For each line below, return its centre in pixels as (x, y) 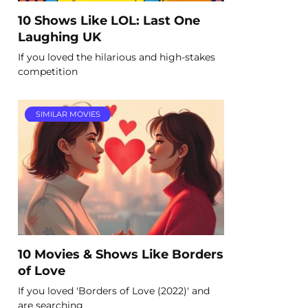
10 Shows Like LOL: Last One (109, 20)
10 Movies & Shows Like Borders (121, 254)
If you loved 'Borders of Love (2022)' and (114, 290)
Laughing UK (59, 36)
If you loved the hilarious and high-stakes (117, 57)
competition (48, 71)
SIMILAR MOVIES (68, 114)
